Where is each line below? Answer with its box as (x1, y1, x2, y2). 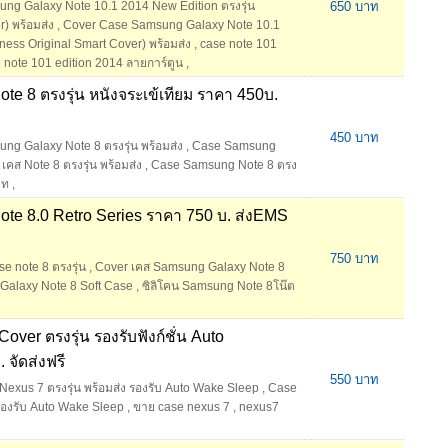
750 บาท (329, 251, 379, 267)
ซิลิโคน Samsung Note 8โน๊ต (142, 279, 295, 294)
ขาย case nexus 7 (133, 400, 230, 415)
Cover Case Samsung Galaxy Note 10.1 (63, 18, 280, 33)
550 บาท (329, 372, 379, 388)
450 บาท (329, 130, 379, 146)
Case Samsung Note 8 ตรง (151, 158, 297, 173)
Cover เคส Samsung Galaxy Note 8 (95, 260, 285, 275)
